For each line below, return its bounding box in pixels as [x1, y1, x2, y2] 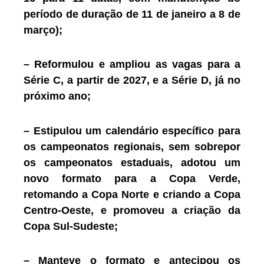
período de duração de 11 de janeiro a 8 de [24, 8, 240, 20]
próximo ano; [24, 90, 91, 103]
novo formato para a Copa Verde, [24, 172, 240, 184]
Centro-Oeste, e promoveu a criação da [24, 204, 240, 216]
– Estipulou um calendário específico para [24, 124, 240, 137]
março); [24, 24, 62, 36]
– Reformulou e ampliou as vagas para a [24, 58, 240, 71]
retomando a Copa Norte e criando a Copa [24, 188, 240, 200]
